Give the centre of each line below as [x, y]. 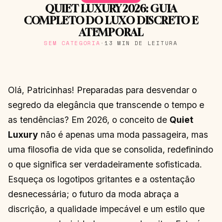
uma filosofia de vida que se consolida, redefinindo [111, 149]
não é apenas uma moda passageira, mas [123, 134]
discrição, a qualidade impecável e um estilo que [106, 209]
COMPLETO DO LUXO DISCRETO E [111, 20]
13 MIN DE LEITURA [141, 43]
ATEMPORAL [111, 32]
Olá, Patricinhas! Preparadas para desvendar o [102, 90]
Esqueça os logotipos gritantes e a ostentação [101, 179]
